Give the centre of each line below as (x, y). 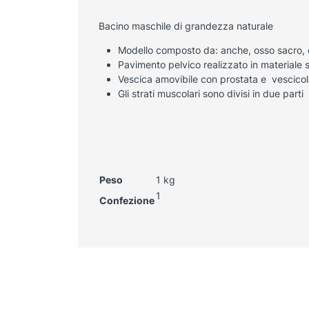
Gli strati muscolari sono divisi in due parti (210, 94)
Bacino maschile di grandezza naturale (186, 26)
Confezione (127, 201)
